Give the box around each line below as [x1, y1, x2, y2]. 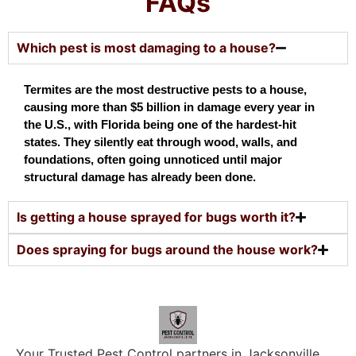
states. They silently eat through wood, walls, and [24, 136, 297, 149]
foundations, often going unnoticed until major [24, 153, 282, 167]
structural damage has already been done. [24, 171, 256, 184]
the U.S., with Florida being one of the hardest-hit [24, 118, 296, 132]
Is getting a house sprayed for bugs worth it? [17, 209, 296, 226]
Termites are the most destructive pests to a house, [24, 83, 307, 97]
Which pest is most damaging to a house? [17, 40, 276, 56]
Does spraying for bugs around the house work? [17, 242, 318, 258]
